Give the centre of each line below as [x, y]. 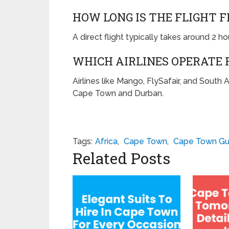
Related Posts [121, 158]
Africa [106, 142]
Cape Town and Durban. [118, 94]
